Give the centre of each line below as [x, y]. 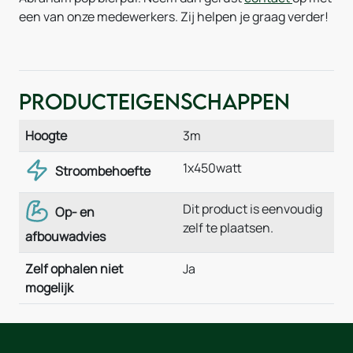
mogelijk [49, 288]
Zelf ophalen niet [74, 269]
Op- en [74, 212]
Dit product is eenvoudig [253, 209]
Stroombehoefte [102, 171]
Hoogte [46, 136]
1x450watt [212, 168]
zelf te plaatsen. [228, 228]
